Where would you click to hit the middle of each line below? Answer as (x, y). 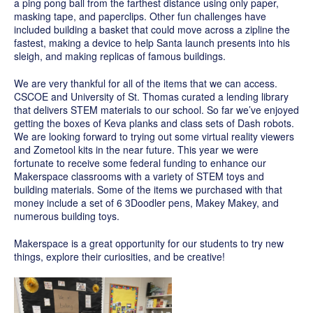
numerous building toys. (67, 216)
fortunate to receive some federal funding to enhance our (140, 162)
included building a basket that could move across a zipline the (152, 29)
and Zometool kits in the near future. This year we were (136, 149)
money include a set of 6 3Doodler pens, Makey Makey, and (146, 202)
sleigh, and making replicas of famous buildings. (121, 56)
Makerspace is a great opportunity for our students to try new (149, 243)
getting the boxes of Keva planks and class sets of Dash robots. (154, 123)
